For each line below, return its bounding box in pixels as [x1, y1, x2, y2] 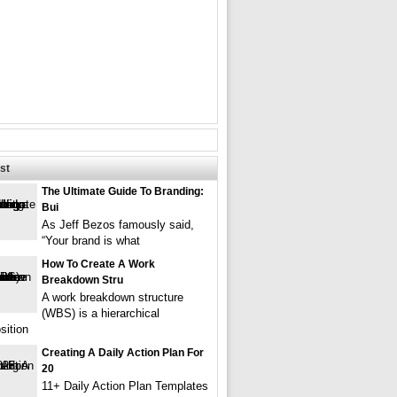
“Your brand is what [42, 234, 140, 247]
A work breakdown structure [42, 291, 183, 304]
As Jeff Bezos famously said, [42, 218, 194, 231]
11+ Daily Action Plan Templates [42, 379, 208, 393]
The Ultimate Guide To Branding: [42, 185, 204, 198]
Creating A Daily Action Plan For [42, 346, 204, 359]
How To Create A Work [42, 258, 155, 270]
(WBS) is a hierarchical [42, 307, 160, 320]
